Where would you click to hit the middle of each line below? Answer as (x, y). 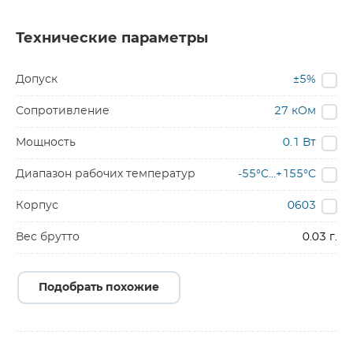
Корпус (37, 206)
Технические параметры (112, 39)
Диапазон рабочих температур (106, 174)
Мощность (46, 143)
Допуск (37, 80)
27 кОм (295, 111)
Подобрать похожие (99, 288)
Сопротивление (63, 111)
